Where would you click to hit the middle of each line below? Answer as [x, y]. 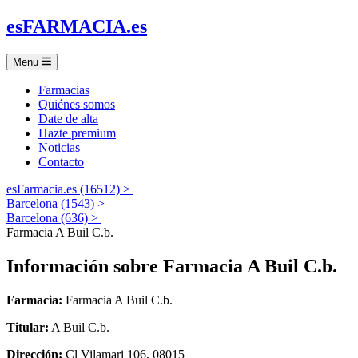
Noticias [59, 147]
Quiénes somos [77, 104]
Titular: [28, 327]
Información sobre [85, 266]
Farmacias [64, 89]
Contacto [61, 161]
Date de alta [68, 118]
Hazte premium [77, 133]
